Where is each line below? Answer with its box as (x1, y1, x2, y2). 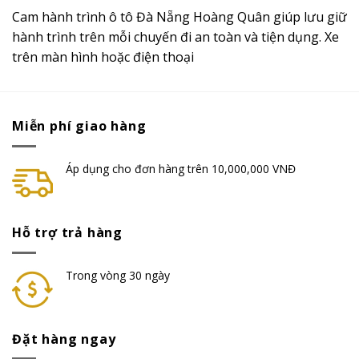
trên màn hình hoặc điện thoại (12, 48, 194, 67)
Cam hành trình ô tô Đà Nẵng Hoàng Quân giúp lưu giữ (12, 8, 347, 26)
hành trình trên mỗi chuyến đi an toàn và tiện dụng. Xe (12, 28, 339, 46)
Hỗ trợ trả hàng (12, 224, 123, 242)
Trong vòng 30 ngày (66, 267, 170, 283)
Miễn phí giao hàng (12, 117, 147, 135)
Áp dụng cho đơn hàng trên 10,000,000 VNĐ (66, 160, 296, 176)
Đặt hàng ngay (12, 329, 116, 348)
